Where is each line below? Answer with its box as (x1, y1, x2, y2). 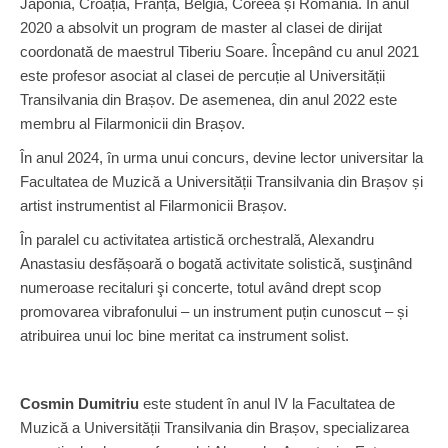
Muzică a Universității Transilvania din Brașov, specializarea (20, 419, 409, 436)
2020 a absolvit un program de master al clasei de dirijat (20, 19, 382, 36)
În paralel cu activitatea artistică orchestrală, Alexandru (20, 231, 374, 248)
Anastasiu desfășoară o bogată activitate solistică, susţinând (20, 255, 412, 272)
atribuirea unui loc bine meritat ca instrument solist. (20, 327, 349, 344)
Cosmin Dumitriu (20, 395, 139, 412)
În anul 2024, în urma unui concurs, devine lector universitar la (20, 149, 423, 166)
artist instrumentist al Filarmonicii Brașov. (20, 197, 291, 214)
